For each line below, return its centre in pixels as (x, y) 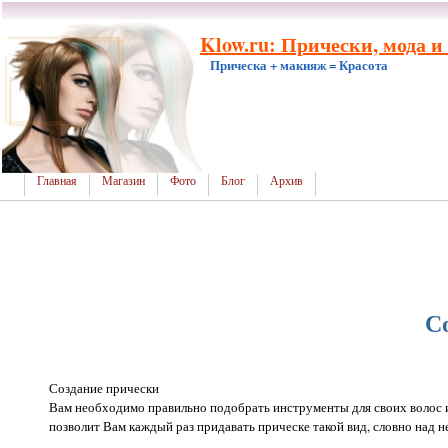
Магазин (123, 181)
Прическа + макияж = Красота (299, 64)
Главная (57, 181)
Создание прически (104, 387)
